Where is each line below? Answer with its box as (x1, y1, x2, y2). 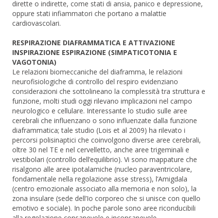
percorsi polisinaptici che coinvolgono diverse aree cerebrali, (12, 135, 201, 145)
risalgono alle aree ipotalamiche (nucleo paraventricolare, (12, 164, 192, 174)
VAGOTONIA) (12, 57, 56, 67)
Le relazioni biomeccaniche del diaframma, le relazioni (12, 67, 182, 77)
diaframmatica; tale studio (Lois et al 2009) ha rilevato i (12, 126, 185, 135)
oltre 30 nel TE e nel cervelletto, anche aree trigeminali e (12, 145, 189, 155)
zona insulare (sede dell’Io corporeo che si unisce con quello (12, 194, 200, 203)
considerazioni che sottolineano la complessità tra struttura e (12, 87, 205, 96)
